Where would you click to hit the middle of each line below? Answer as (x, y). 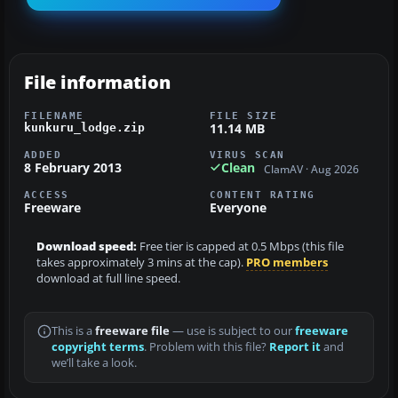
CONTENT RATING (263, 195)
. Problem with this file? (207, 347)
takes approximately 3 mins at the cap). (141, 263)
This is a (73, 331)
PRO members (287, 263)
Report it (295, 347)
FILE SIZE (244, 115)
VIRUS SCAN (247, 154)
